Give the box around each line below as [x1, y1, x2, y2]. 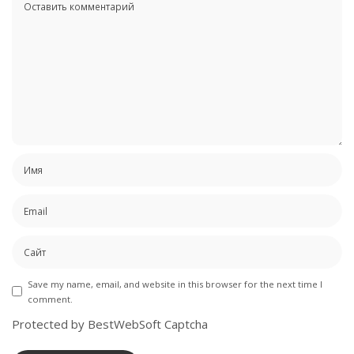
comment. [28, 292, 73, 305]
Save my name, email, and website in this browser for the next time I [28, 277, 322, 290]
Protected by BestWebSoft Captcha [12, 315, 208, 332]
